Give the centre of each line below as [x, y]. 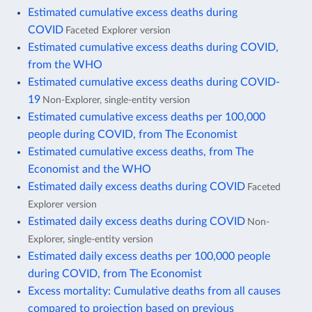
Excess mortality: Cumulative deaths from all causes [154, 291]
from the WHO [65, 64]
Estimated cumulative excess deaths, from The [141, 151]
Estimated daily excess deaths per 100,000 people [149, 256]
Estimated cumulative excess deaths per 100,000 [147, 117]
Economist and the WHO [89, 169]
